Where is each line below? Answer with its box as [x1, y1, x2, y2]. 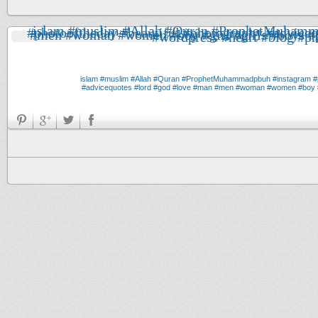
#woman [236, 83, 265, 92]
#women [267, 83, 296, 92]
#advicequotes [82, 83, 132, 92]
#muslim [100, 75, 128, 83]
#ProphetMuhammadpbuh [182, 75, 270, 83]
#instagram [273, 75, 311, 83]
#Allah [131, 75, 151, 83]
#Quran [153, 75, 180, 83]
